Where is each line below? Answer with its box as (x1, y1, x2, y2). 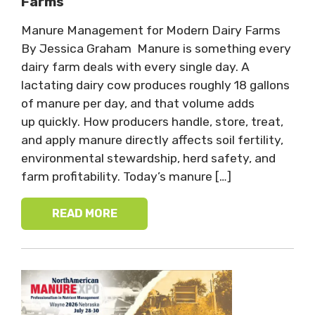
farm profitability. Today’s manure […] (21, 169, 231, 184)
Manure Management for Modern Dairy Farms (21, 22, 283, 37)
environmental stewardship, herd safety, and (21, 150, 276, 165)
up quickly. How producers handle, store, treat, (21, 114, 283, 129)
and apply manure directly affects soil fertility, (21, 132, 283, 147)
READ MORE (51, 207, 117, 221)
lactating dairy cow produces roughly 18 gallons (21, 77, 290, 92)
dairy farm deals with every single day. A (21, 59, 250, 74)
